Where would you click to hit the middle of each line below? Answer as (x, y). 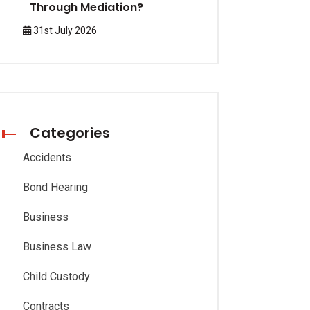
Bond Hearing (55, 187)
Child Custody (56, 276)
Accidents (47, 157)
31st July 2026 (64, 30)
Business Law (57, 247)
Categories (70, 133)
